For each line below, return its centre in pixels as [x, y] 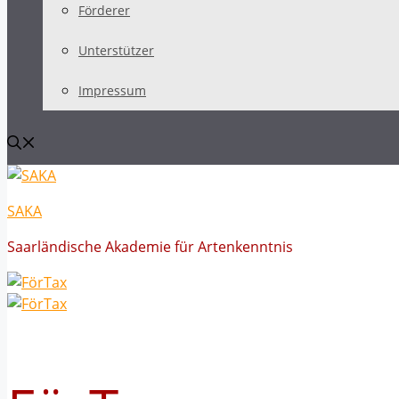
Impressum [112, 90]
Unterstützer [116, 50]
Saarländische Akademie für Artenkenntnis [150, 247]
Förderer [104, 10]
